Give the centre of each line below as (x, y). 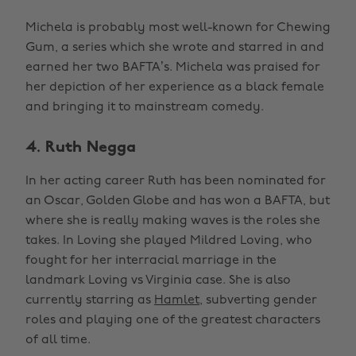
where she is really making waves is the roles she (173, 221)
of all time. (58, 340)
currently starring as (90, 300)
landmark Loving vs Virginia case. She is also (158, 281)
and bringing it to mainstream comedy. (145, 107)
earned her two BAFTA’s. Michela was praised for (173, 68)
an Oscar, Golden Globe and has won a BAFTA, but (178, 201)
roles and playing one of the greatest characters (173, 320)
